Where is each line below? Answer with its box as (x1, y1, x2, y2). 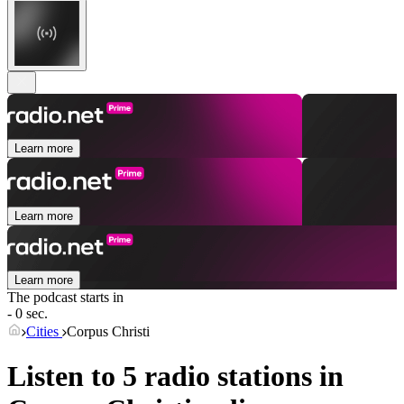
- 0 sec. (7, 306, 48, 322)
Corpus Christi (67, 324, 150, 340)
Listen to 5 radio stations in (7, 359, 344, 392)
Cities (26, 324, 62, 340)
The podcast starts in (7, 289, 124, 306)
